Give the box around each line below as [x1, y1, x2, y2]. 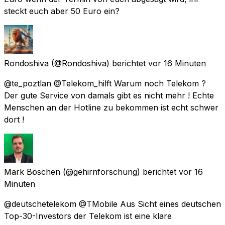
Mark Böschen [4, 166, 60, 177]
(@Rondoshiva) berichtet [51, 58, 146, 68]
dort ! [4, 114, 24, 125]
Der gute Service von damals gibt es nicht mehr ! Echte [4, 90, 214, 100]
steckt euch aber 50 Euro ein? [4, 6, 120, 16]
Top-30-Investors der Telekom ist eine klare [4, 210, 172, 221]
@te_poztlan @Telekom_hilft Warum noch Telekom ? [4, 78, 206, 88]
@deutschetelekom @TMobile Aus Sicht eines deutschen [4, 198, 221, 209]
